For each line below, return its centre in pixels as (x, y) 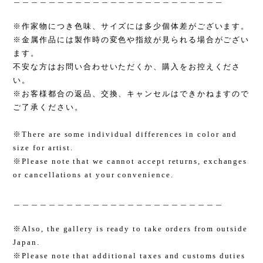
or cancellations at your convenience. (93, 175)
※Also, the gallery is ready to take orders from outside (130, 229)
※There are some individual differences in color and (125, 134)
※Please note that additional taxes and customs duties (129, 256)
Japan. (26, 242)
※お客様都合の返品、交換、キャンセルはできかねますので (131, 94)
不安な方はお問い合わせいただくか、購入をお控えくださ (127, 67)
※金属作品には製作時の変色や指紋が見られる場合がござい (131, 40)
